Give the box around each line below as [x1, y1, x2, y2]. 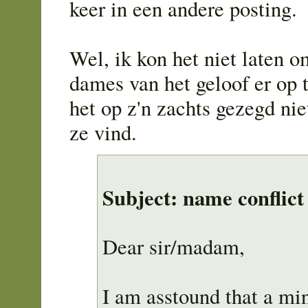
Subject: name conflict [102, 182, 305, 213]
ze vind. [69, 118, 137, 146]
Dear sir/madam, [102, 232, 245, 261]
